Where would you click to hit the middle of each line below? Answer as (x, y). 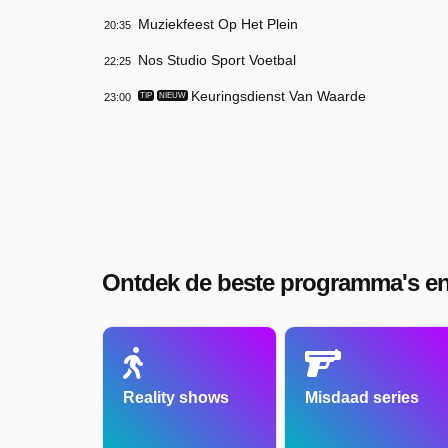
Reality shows (176, 397)
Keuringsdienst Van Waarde (278, 95)
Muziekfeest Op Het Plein (218, 23)
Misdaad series (361, 397)
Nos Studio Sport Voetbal (217, 59)
